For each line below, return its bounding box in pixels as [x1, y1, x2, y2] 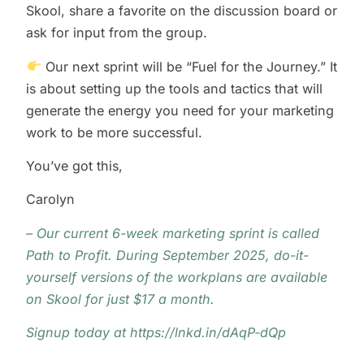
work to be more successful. [26, 123, 207, 141]
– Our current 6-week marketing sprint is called [26, 224, 320, 241]
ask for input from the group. [26, 24, 208, 41]
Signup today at [26, 324, 131, 341]
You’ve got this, [26, 158, 123, 175]
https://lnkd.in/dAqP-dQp [130, 324, 287, 341]
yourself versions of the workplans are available [26, 268, 328, 285]
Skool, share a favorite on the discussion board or [26, 2, 338, 19]
